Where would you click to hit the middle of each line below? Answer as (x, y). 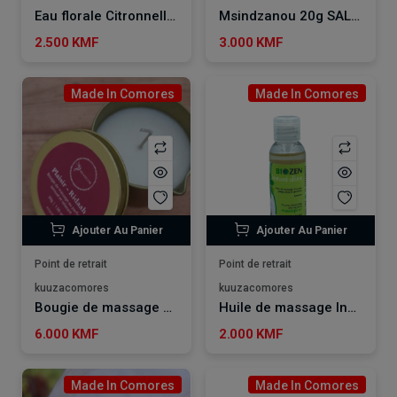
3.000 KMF (251, 42)
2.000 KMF (251, 334)
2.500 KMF (67, 42)
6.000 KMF (67, 334)
